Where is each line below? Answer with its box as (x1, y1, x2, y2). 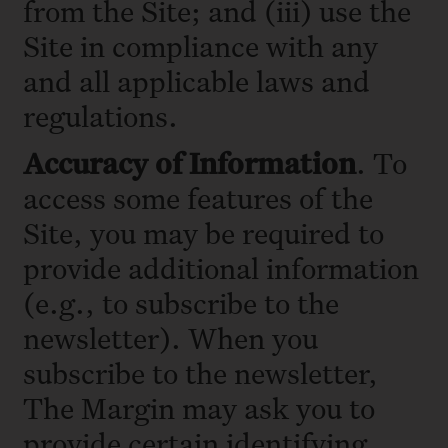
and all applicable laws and (23, 60, 370, 100)
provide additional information (23, 248, 419, 288)
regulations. (23, 95, 185, 135)
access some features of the (23, 178, 373, 218)
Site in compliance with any (23, 25, 378, 65)
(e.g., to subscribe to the (23, 283, 339, 323)
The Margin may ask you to (23, 388, 375, 428)
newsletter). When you (23, 318, 318, 358)
